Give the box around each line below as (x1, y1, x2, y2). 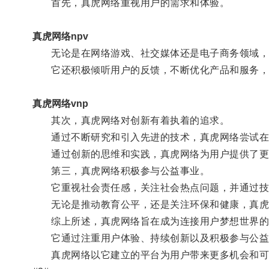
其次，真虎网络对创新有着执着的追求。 (32, 115, 230, 125)
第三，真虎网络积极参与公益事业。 (32, 165, 210, 176)
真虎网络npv (32, 31, 88, 41)
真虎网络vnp (32, 98, 88, 109)
